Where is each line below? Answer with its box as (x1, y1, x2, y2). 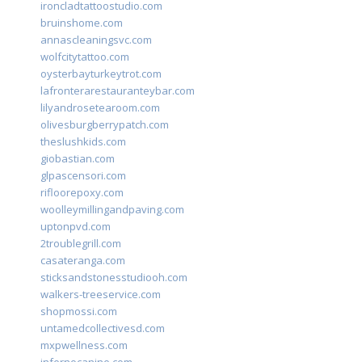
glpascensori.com (40, 168, 126, 183)
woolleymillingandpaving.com (40, 202, 184, 217)
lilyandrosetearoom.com (40, 100, 160, 116)
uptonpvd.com (40, 219, 111, 234)
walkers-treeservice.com (40, 287, 161, 302)
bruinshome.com (40, 15, 123, 31)
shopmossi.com (40, 304, 117, 319)
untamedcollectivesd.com (40, 321, 165, 336)
